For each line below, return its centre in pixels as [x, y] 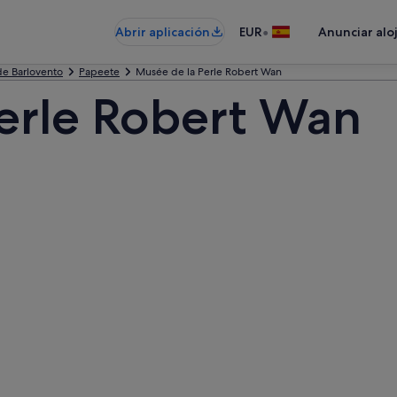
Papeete [99, 72]
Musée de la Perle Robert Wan [209, 72]
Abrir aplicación [163, 32]
